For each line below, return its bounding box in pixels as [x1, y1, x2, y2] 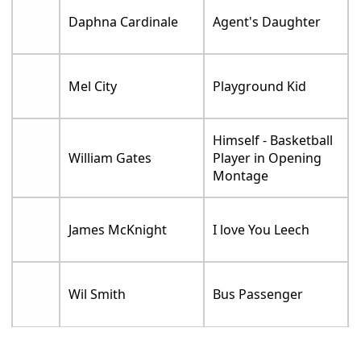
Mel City [68, 77, 118, 95]
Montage [213, 166, 269, 185]
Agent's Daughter [213, 12, 322, 31]
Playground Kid [213, 77, 307, 95]
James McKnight [68, 220, 168, 239]
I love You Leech [213, 220, 310, 239]
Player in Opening [213, 148, 322, 167]
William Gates [68, 148, 152, 167]
